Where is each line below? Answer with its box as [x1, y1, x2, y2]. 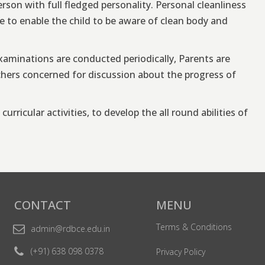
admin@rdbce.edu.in [30, 223, 110, 235]
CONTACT [14, 197, 71, 214]
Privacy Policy [156, 246, 205, 258]
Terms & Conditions [156, 221, 232, 233]
